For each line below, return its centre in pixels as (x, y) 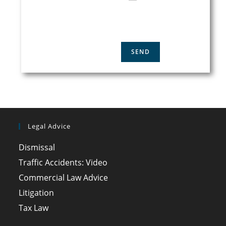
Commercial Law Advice (64, 177)
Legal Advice (49, 126)
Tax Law (34, 208)
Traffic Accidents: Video (63, 162)
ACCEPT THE (146, 11)
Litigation (37, 192)
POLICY (138, 25)
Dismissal (37, 147)
